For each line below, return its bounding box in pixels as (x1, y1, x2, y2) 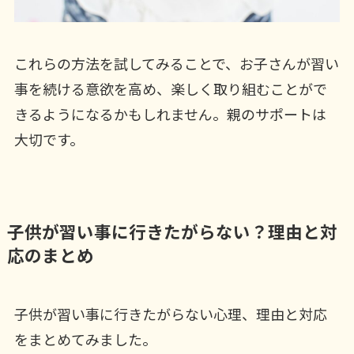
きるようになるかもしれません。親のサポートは (13, 103, 326, 124)
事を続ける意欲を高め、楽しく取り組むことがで (13, 77, 327, 99)
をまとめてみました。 (13, 328, 156, 349)
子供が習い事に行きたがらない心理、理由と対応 (13, 303, 327, 324)
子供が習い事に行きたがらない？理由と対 (6, 218, 337, 243)
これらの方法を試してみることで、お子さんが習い (13, 52, 339, 73)
